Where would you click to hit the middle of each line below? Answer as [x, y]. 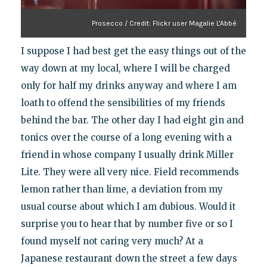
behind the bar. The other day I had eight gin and [132, 120]
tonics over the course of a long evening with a [126, 138]
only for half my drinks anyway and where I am [128, 86]
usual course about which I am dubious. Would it [128, 207]
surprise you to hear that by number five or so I [127, 224]
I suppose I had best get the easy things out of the [133, 51]
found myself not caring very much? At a [112, 241]
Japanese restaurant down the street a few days [129, 259]
